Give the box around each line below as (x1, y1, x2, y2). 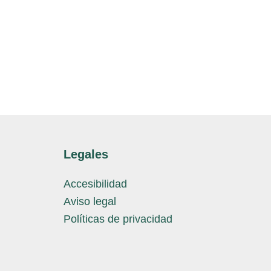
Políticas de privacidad (63, 212, 172, 225)
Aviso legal (63, 195, 116, 207)
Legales (63, 147, 108, 161)
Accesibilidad (63, 177, 127, 190)
